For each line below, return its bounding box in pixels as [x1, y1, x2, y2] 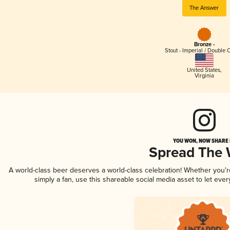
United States [186, 66, 220, 73]
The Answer [189, 4, 219, 11]
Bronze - [194, 41, 215, 49]
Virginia [194, 72, 214, 79]
